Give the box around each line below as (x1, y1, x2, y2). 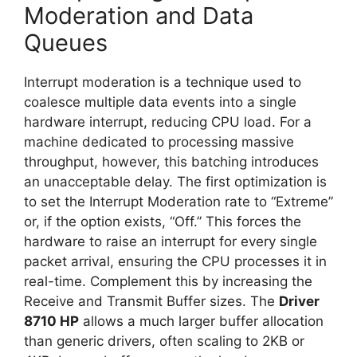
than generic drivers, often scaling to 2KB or (24, 332, 304, 349)
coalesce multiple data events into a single (24, 93, 296, 110)
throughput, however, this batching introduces (24, 153, 319, 170)
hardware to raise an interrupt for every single (24, 233, 317, 249)
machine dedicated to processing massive (24, 133, 294, 150)
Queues (24, 28, 108, 57)
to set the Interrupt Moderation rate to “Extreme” (24, 193, 333, 210)
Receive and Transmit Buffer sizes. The (24, 292, 279, 309)
